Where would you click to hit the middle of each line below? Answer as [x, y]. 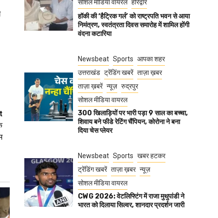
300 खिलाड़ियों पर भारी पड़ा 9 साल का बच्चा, [133, 113]
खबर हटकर [151, 156]
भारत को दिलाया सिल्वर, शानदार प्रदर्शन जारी [131, 205]
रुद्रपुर [130, 86]
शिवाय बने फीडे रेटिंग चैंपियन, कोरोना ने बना [129, 122]
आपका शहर [151, 59]
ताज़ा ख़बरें [90, 86]
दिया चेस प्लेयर [95, 131]
